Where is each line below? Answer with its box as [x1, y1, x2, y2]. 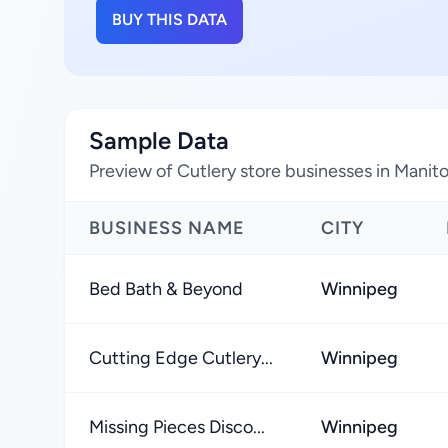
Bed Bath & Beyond [89, 278, 243, 300]
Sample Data [89, 126, 229, 155]
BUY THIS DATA [112, 10, 227, 29]
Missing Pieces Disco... [89, 416, 265, 438]
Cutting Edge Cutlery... [89, 347, 273, 369]
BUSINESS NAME [89, 217, 245, 239]
